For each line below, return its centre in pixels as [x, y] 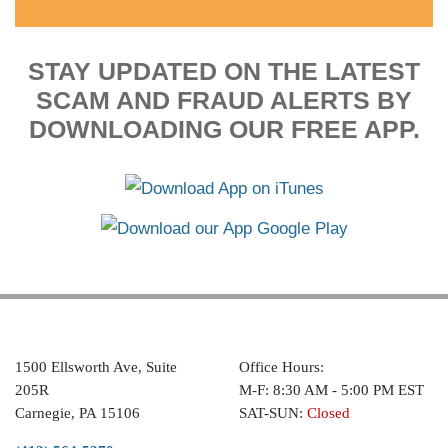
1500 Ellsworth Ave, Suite [96, 367]
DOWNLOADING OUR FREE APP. [224, 129]
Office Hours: [281, 367]
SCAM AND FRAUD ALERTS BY [224, 100]
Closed [328, 413]
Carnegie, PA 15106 [77, 413]
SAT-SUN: [273, 413]
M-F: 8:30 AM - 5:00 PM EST [331, 390]
